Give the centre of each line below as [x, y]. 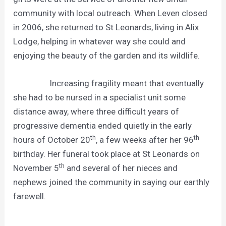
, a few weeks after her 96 [145, 139]
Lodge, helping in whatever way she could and [100, 41]
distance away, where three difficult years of [96, 111]
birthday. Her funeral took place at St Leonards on [107, 154]
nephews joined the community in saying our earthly [111, 182]
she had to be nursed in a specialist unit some [100, 97]
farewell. [32, 196]
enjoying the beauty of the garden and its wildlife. [107, 55]
